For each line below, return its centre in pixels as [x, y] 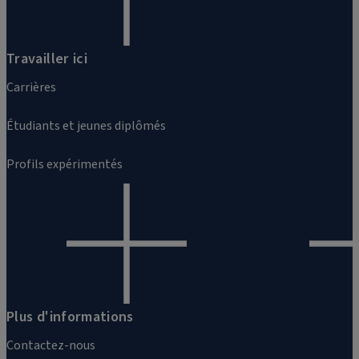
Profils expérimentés [65, 165]
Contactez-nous [51, 346]
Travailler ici [47, 59]
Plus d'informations [70, 317]
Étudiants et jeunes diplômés [86, 126]
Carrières [31, 88]
